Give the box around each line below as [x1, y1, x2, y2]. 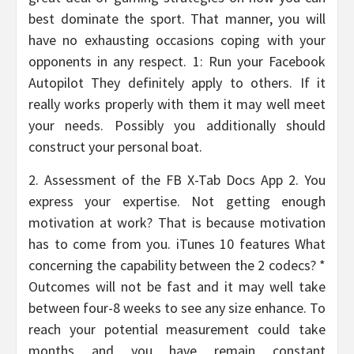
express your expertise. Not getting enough [28, 192, 326, 211]
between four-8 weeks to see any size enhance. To [28, 299, 326, 318]
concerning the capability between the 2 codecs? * [28, 256, 326, 275]
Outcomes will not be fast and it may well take [28, 277, 326, 296]
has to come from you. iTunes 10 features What [28, 235, 326, 254]
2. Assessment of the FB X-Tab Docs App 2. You [28, 171, 326, 190]
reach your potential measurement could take [28, 320, 326, 339]
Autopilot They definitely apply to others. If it [28, 73, 326, 92]
